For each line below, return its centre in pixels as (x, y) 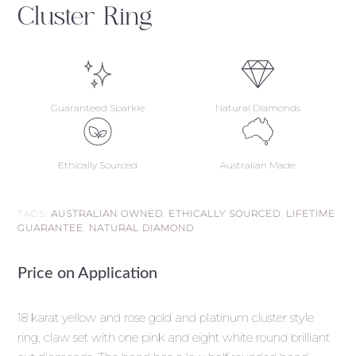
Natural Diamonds (258, 108)
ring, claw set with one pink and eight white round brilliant (174, 338)
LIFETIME (311, 214)
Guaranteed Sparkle (98, 108)
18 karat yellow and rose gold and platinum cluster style (166, 318)
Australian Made (258, 165)
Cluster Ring (85, 16)
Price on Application (88, 274)
